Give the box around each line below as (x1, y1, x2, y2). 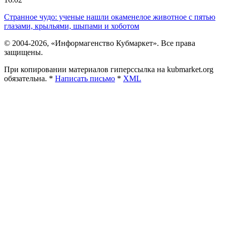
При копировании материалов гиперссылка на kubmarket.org (4, 65, 213, 74)
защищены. (4, 47, 43, 56)
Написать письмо (55, 74, 115, 83)
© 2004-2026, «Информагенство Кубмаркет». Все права (4, 38, 195, 47)
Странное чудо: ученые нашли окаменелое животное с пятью (4, 12, 215, 21)
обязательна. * (4, 74, 55, 83)
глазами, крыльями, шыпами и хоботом (4, 21, 139, 30)
